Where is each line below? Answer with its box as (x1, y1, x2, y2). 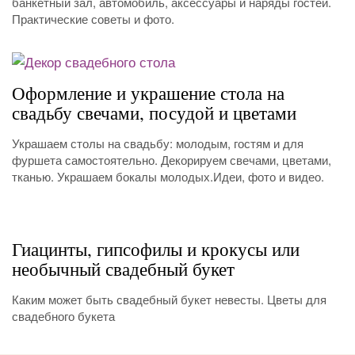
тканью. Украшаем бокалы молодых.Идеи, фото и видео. (12, 168, 324, 185)
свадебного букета (12, 307, 115, 325)
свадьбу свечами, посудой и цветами (12, 101, 296, 125)
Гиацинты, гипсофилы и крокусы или (12, 237, 300, 261)
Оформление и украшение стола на (12, 81, 284, 105)
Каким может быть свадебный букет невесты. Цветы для (12, 291, 326, 308)
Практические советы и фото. (12, 10, 174, 27)
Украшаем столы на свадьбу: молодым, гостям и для (12, 135, 303, 152)
